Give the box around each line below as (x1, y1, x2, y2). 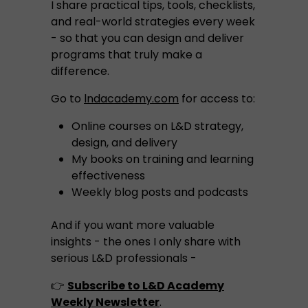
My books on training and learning (71, 151, 254, 167)
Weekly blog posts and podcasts (71, 184, 248, 200)
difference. (51, 63, 109, 79)
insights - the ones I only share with (51, 234, 241, 250)
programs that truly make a (51, 47, 202, 63)
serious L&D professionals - (51, 250, 199, 266)
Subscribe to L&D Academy (67, 278, 224, 294)
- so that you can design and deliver (51, 30, 244, 46)
